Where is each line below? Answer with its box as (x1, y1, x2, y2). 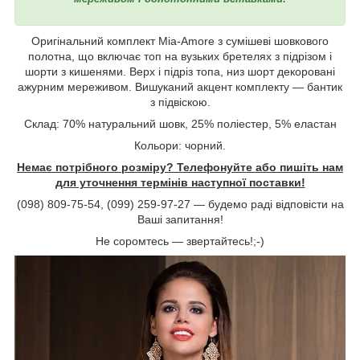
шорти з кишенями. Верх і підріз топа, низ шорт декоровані (25, 64, 335, 78)
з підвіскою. (149, 95, 211, 108)
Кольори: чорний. (134, 138, 226, 152)
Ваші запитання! (137, 212, 223, 226)
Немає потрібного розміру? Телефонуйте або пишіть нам (17, 160, 343, 174)
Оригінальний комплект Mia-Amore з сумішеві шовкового (31, 34, 329, 47)
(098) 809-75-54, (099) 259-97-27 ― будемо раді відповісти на (16, 197, 344, 211)
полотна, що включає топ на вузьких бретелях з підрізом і (28, 49, 332, 63)
